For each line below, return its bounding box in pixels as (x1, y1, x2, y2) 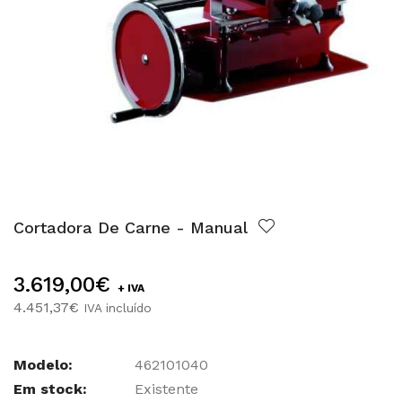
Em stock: (13, 380, 87, 398)
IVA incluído (83, 301, 152, 316)
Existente (130, 380, 198, 398)
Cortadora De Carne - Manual (13, 218, 252, 238)
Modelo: (13, 356, 73, 374)
